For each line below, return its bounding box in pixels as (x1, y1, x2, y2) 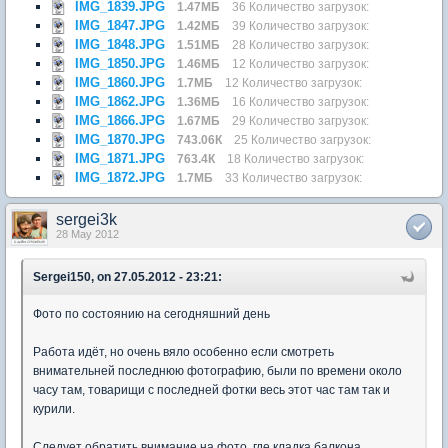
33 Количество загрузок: (225, 170, 362, 184)
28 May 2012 (56, 227, 119, 240)
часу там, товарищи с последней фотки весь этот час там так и (33, 382, 390, 397)
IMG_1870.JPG (75, 131, 165, 147)
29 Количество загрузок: (232, 113, 369, 127)
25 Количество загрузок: (234, 132, 371, 146)
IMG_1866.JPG (75, 112, 165, 128)
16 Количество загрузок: (232, 94, 369, 108)
